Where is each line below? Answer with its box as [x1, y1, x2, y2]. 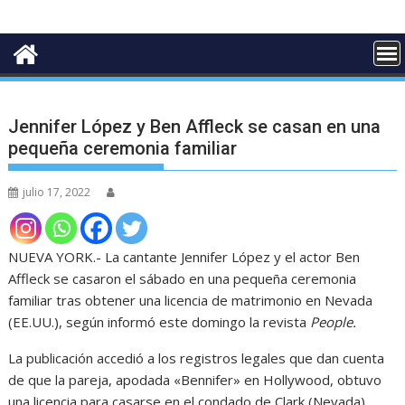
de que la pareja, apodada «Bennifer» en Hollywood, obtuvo [8, 370, 382, 389]
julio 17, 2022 [23, 184, 91, 200]
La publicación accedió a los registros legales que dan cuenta [8, 348, 385, 367]
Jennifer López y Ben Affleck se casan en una [8, 115, 381, 137]
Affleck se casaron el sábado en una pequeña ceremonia [8, 268, 357, 287]
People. [306, 312, 357, 331]
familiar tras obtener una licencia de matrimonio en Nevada [8, 290, 373, 309]
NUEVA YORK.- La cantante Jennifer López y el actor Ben [8, 247, 361, 266]
